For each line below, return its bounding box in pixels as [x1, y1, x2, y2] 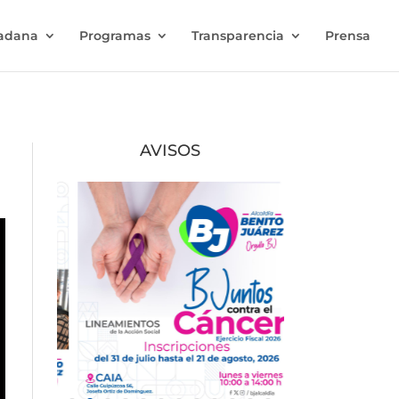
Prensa [325, 28, 370, 44]
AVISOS [140, 140, 201, 160]
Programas [79, 28, 151, 44]
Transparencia [191, 28, 284, 44]
